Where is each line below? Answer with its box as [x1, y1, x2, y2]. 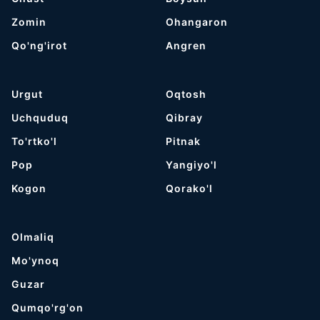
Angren [166, 39, 207, 51]
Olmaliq [11, 231, 54, 243]
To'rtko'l [11, 135, 57, 147]
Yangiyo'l [166, 159, 218, 171]
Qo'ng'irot [11, 39, 67, 51]
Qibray [166, 111, 204, 124]
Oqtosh [166, 88, 207, 100]
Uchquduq [11, 111, 69, 124]
